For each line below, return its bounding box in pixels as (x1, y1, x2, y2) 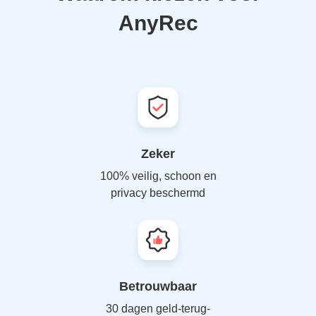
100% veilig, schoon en (99, 170, 217, 182)
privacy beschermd (111, 187, 205, 199)
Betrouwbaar (119, 279, 197, 293)
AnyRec (118, 11, 198, 35)
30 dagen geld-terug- (106, 303, 210, 315)
